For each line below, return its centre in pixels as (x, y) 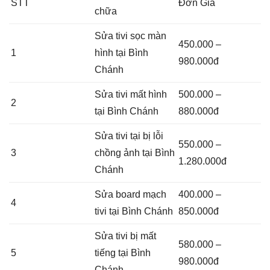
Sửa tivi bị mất (125, 236)
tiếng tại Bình (123, 253)
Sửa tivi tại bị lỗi (129, 136)
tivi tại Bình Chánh (134, 212)
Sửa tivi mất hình (131, 95)
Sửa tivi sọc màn (130, 36)
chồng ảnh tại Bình (135, 153)
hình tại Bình (121, 53)
